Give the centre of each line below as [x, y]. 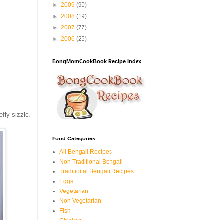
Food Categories [74, 138]
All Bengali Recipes [86, 152]
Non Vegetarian [80, 201]
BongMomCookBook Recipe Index [97, 61]
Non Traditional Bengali [91, 162]
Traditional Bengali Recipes [96, 171]
